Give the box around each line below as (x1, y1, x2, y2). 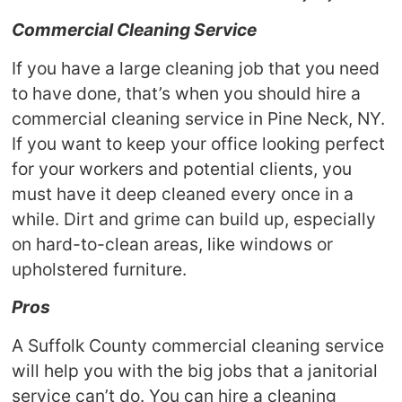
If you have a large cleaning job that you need (12, 57, 380, 79)
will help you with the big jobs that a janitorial (12, 359, 379, 381)
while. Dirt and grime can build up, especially (12, 207, 377, 230)
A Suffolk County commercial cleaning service (12, 334, 385, 356)
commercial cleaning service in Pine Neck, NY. (12, 107, 386, 129)
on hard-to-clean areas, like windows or (12, 232, 334, 255)
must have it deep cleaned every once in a (12, 182, 354, 205)
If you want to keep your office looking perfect (12, 132, 386, 154)
